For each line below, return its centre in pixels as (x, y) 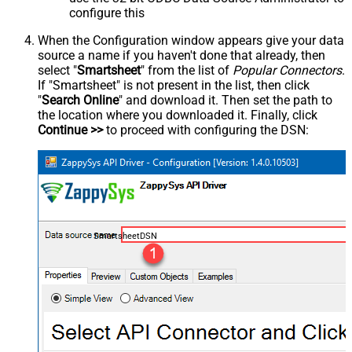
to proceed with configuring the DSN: (206, 130)
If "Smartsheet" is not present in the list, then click (174, 86)
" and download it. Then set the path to (225, 101)
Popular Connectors (287, 71)
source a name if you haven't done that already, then (181, 56)
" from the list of (187, 71)
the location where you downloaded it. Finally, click (178, 115)
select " (57, 71)
